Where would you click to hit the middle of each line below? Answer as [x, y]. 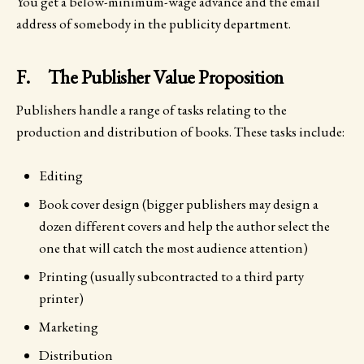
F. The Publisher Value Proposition [150, 77]
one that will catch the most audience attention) [173, 247]
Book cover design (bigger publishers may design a [179, 204]
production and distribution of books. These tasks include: [180, 131]
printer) [61, 298]
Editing [61, 175]
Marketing [69, 326]
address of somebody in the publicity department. [154, 23]
